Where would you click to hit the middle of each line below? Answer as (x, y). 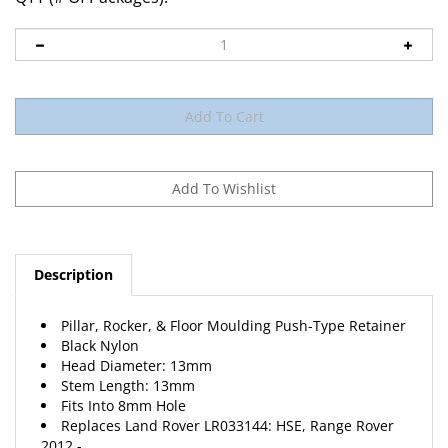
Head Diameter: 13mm (136, 346)
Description (73, 255)
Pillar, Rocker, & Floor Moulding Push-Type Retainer (233, 306)
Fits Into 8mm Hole (123, 386)
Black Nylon (100, 326)
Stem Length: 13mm (128, 366)
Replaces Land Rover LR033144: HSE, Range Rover (227, 406)
